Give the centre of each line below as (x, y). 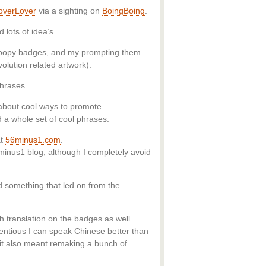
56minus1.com (33, 140)
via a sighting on (69, 11)
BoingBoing (123, 11)
